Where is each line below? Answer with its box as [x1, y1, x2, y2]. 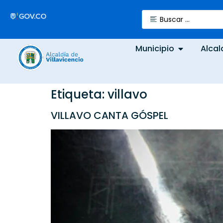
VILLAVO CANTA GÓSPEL [51, 109, 168, 122]
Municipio [135, 43, 175, 54]
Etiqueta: [51, 86, 108, 103]
